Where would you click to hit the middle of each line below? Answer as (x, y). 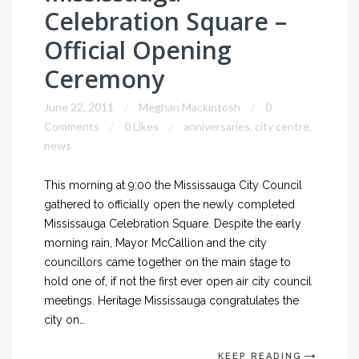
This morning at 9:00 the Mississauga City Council (173, 185)
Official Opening (138, 50)
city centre (282, 126)
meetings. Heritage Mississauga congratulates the (171, 301)
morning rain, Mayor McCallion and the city (155, 243)
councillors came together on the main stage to (167, 262)
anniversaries (217, 126)
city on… (65, 320)
